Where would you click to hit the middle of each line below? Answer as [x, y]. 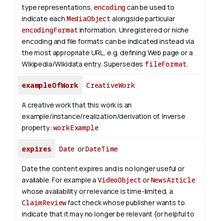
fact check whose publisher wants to [126, 203]
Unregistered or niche [153, 30]
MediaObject [89, 19]
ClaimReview [44, 203]
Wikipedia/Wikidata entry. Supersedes [83, 64]
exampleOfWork [50, 85]
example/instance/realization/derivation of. [92, 116]
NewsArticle [173, 180]
